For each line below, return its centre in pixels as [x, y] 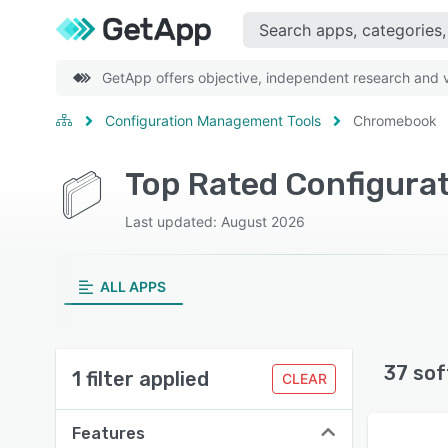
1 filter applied [140, 379]
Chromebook [395, 120]
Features [108, 433]
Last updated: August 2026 [214, 221]
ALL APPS [132, 286]
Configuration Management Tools [213, 120]
